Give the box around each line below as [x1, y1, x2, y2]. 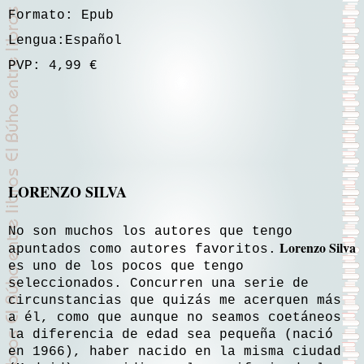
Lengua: [8, 32, 65, 48]
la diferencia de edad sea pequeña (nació [8, 327, 333, 342]
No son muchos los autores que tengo [8, 223, 292, 239]
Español [65, 32, 130, 48]
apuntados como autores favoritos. [8, 241, 276, 257]
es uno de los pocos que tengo [8, 258, 244, 274]
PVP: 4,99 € [8, 58, 97, 73]
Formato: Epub [8, 7, 122, 23]
